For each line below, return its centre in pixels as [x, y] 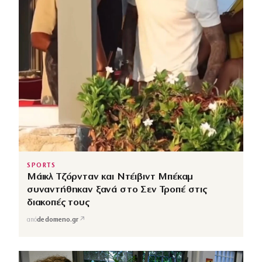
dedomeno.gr [58, 220]
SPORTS [42, 166]
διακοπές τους [58, 203]
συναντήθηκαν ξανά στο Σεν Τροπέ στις [117, 190]
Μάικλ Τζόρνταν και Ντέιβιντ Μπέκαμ [110, 177]
